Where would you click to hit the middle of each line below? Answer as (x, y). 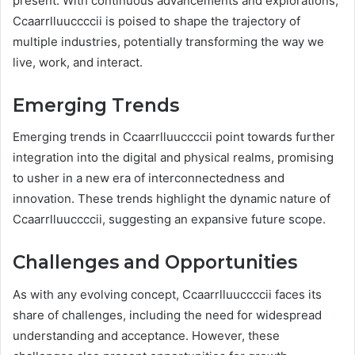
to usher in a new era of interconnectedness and (149, 178)
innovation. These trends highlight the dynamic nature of (172, 199)
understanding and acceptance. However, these (146, 335)
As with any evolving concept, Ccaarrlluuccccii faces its (167, 294)
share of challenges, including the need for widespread (167, 315)
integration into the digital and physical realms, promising (173, 158)
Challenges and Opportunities (155, 263)
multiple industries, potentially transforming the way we (168, 41)
